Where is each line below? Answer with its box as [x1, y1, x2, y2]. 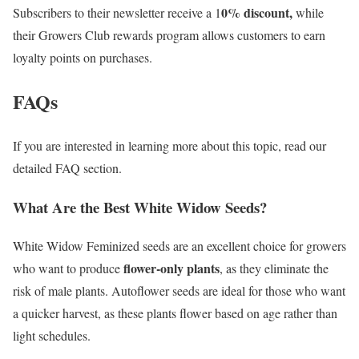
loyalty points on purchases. [13, 49, 152, 67]
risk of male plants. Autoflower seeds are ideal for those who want [13, 282, 345, 300]
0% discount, [221, 3, 296, 22]
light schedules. [13, 327, 91, 345]
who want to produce [13, 260, 123, 277]
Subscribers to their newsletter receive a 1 [13, 4, 221, 22]
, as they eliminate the [220, 260, 329, 277]
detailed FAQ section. [13, 159, 122, 176]
